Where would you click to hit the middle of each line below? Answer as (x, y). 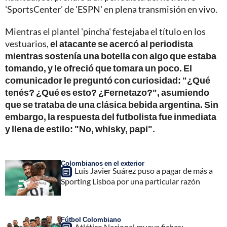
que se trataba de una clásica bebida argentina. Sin (112, 105)
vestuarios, (28, 44)
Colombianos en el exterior (103, 163)
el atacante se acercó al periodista (122, 44)
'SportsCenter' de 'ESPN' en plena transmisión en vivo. (111, 9)
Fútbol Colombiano (91, 220)
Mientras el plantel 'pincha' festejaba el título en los (105, 32)
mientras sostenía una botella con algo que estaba (111, 56)
